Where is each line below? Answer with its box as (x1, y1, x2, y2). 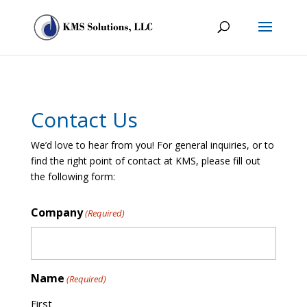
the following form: (30, 170, 115, 183)
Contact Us (30, 106, 138, 134)
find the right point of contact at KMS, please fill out (30, 154, 260, 167)
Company (30, 205, 83, 220)
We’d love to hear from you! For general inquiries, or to (30, 138, 274, 151)
